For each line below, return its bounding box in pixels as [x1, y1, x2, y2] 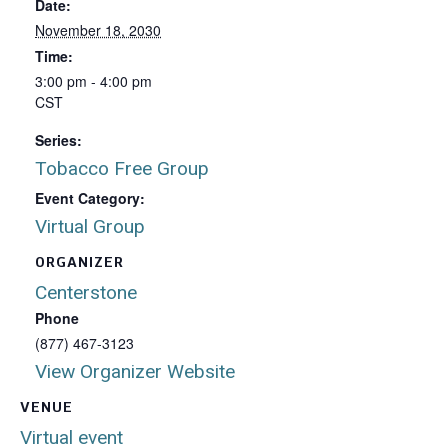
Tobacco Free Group [35, 157, 209, 180]
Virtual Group [35, 215, 145, 238]
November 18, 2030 [35, 20, 161, 40]
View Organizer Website [35, 360, 235, 383]
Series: [35, 130, 82, 150]
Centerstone [35, 281, 137, 304]
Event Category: [35, 188, 145, 208]
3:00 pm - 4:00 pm [35, 71, 152, 91]
